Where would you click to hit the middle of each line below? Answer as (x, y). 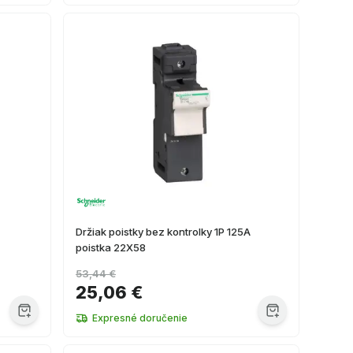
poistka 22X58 (111, 247)
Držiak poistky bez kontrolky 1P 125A (163, 232)
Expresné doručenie (140, 318)
